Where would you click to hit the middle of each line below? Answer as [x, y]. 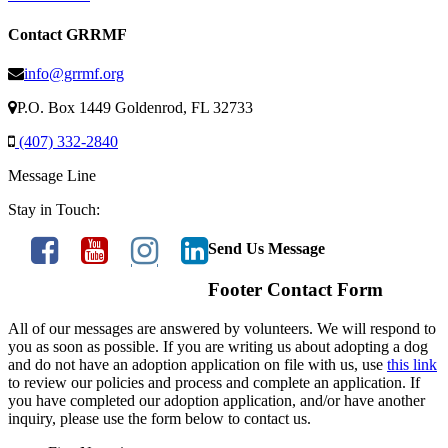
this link [412, 365]
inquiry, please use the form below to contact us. [159, 419]
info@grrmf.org [74, 73]
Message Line [52, 175]
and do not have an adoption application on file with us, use [197, 365]
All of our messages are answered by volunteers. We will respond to [222, 329]
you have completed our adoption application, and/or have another [216, 401]
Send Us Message [266, 249]
